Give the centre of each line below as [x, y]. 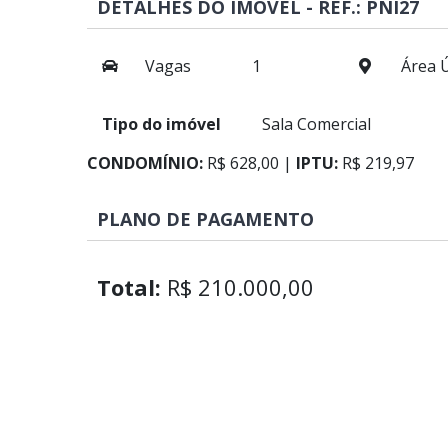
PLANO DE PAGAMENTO [205, 219]
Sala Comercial [317, 124]
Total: [129, 287]
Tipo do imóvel [161, 124]
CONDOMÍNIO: [145, 163]
